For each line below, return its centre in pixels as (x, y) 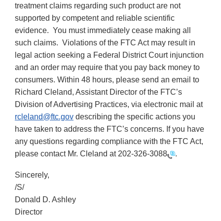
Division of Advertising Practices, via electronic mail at (109, 105)
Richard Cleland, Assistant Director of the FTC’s (98, 92)
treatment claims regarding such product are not (98, 6)
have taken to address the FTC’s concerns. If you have (110, 129)
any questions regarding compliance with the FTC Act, (109, 142)
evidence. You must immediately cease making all (103, 31)
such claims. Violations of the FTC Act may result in (105, 43)
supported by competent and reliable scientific (95, 18)
